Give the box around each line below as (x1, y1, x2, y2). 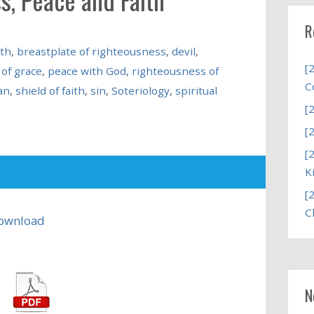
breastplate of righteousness (16, 43, 166, 58)
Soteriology (111, 83, 170, 97)
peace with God (47, 63, 126, 78)
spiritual (175, 83, 217, 97)
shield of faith (15, 83, 85, 97)
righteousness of (131, 63, 219, 78)
